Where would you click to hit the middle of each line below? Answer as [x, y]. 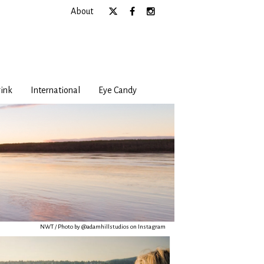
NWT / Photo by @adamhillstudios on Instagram [103, 226]
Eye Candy [117, 90]
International [55, 90]
